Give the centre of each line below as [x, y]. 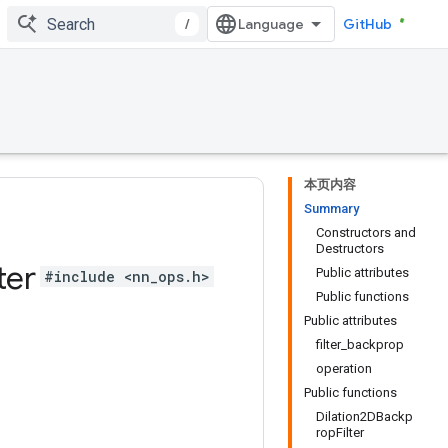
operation [344, 368]
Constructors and [366, 232]
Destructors [350, 248]
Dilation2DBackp [364, 416]
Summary [331, 208]
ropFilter [340, 432]
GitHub [367, 24]
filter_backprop [360, 344]
